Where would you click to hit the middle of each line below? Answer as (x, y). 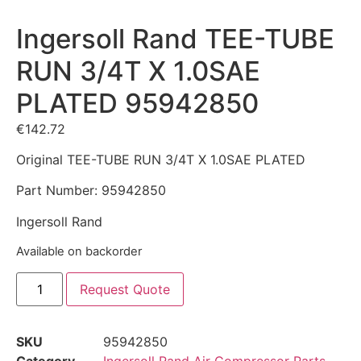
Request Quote (125, 289)
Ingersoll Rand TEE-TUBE (175, 38)
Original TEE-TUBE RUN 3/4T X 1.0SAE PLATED (161, 160)
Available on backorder (79, 252)
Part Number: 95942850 (91, 191)
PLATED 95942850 (137, 103)
